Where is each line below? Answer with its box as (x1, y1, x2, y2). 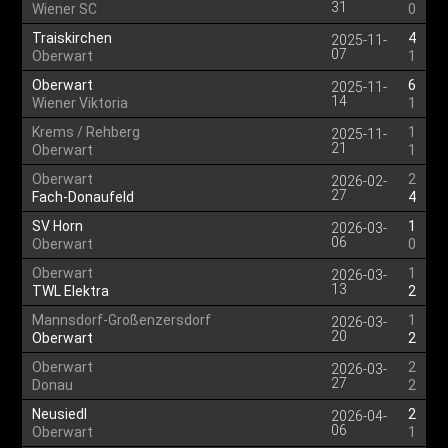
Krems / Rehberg (32, 124, 141, 140)
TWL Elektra (32, 283, 110, 299)
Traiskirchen (32, 30, 113, 46)
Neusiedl (32, 406, 88, 422)
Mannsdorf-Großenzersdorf (32, 312, 212, 328)
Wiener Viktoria (32, 95, 129, 111)
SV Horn (32, 218, 84, 234)
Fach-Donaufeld (32, 189, 135, 205)
